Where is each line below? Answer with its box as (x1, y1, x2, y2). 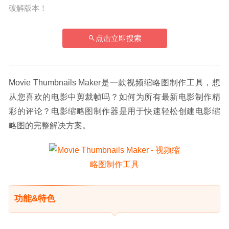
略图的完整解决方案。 (9, 121, 90, 130)
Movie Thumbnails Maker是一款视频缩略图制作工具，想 (9, 78, 220, 87)
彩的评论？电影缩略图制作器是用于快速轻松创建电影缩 (9, 106, 220, 116)
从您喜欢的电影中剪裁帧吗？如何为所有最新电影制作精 (9, 92, 220, 101)
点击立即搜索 (95, 33, 142, 42)
